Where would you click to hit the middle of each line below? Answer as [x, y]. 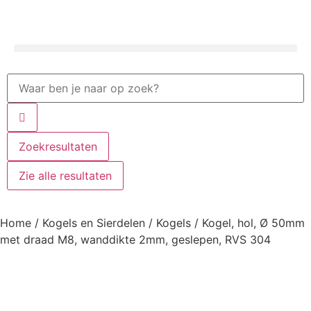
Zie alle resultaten [65, 176]
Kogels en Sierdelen [94, 223]
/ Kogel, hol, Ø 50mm [248, 223]
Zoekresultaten [58, 146]
